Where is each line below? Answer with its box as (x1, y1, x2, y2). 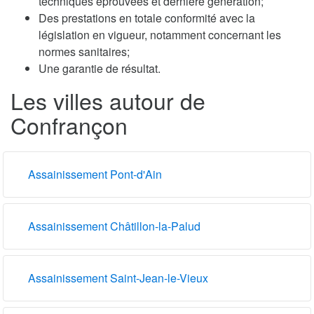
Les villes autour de (11, 83, 205, 116)
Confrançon (11, 108, 128, 141)
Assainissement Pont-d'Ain (28, 165, 162, 182)
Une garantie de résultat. (39, 60, 161, 76)
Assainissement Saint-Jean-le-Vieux (28, 269, 208, 286)
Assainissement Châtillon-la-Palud (28, 217, 200, 234)
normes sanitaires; (39, 43, 130, 60)
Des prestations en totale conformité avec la (39, 9, 255, 26)
